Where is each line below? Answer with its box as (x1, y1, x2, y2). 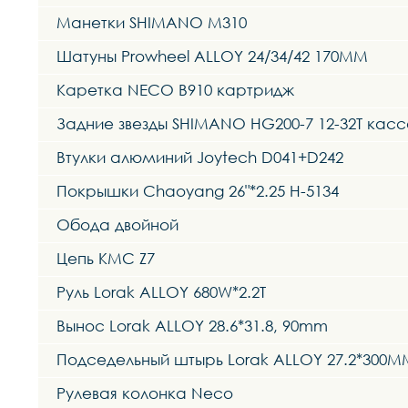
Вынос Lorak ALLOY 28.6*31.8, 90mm (56, 316, 328, 336)
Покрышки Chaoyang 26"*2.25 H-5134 (56, 181, 339, 201)
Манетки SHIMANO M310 (56, 13, 247, 33)
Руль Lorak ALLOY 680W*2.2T (56, 282, 266, 302)
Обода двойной (56, 215, 178, 235)
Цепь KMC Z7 (56, 249, 155, 269)
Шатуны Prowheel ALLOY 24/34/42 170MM (56, 46, 368, 66)
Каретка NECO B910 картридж (56, 80, 294, 100)
